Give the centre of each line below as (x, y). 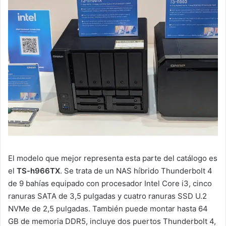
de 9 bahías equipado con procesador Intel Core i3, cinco (110, 183)
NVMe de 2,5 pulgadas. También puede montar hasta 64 (108, 208)
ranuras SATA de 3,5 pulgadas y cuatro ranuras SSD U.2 (107, 196)
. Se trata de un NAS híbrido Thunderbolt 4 (136, 171)
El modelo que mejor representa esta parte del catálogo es (113, 158)
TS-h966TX (38, 171)
